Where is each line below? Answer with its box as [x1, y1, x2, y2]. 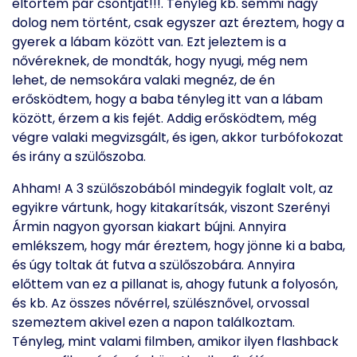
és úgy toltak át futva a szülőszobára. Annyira [12, 256, 295, 274]
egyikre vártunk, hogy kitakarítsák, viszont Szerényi [12, 198, 330, 217]
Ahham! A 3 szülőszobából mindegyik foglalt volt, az [12, 179, 333, 198]
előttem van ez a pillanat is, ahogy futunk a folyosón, [12, 275, 338, 293]
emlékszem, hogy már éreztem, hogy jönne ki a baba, [12, 237, 345, 255]
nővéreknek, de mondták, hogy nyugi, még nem [12, 52, 308, 70]
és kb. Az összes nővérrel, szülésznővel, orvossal [12, 294, 309, 312]
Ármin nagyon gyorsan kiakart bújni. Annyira [12, 218, 286, 236]
